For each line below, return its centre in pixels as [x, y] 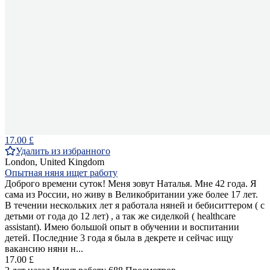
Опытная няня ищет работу [61, 173]
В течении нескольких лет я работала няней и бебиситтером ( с [135, 206]
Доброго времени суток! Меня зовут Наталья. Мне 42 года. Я [131, 184]
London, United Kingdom [55, 162]
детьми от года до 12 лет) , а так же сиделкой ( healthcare [120, 216]
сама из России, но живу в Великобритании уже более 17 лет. [131, 195]
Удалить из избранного [63, 151]
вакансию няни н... [44, 249]
